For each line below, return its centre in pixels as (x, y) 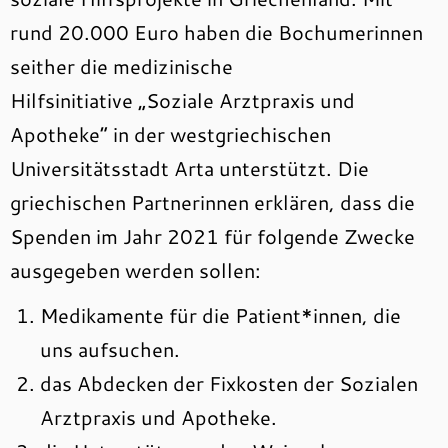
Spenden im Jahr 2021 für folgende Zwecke (212, 236)
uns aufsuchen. (110, 349)
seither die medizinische (121, 66)
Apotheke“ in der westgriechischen (170, 134)
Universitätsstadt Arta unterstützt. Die (189, 168)
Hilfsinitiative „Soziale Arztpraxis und (182, 100)
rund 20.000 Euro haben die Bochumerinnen (216, 32)
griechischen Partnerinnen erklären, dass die (212, 202)
